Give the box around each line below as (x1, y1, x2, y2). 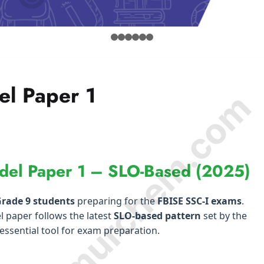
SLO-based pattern (114, 209, 201, 223)
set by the (201, 209, 247, 223)
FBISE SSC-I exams (157, 194, 242, 208)
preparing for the (75, 194, 157, 208)
